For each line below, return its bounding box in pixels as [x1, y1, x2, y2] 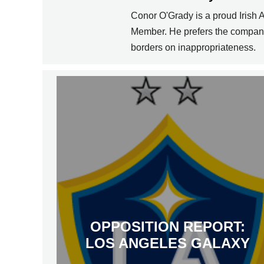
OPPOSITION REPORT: [90, 219, 245, 235]
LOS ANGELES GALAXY [85, 235, 250, 252]
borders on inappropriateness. [131, 42, 256, 52]
